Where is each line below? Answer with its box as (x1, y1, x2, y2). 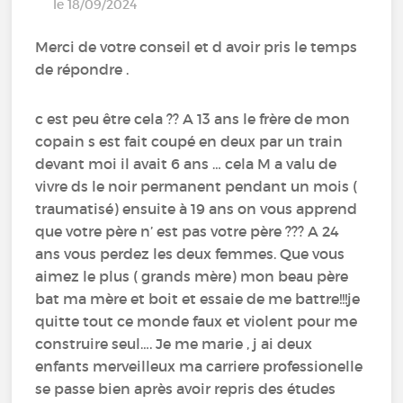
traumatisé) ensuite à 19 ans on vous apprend (35, 199, 358, 218)
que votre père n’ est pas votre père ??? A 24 (35, 221, 340, 240)
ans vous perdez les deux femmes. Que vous (35, 244, 345, 263)
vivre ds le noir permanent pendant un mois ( (35, 176, 358, 195)
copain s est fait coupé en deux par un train (35, 131, 344, 150)
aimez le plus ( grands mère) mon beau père (35, 266, 349, 285)
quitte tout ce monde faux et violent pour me (35, 311, 358, 330)
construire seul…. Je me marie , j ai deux (35, 334, 313, 353)
